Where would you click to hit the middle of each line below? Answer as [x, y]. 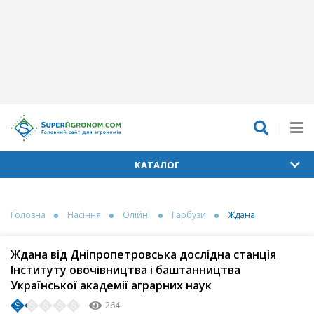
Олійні [136, 215]
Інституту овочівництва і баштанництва [125, 270]
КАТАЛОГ [157, 165]
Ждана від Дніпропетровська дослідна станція [143, 255]
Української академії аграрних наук [111, 286]
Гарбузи [189, 215]
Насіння [84, 215]
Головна [28, 215]
